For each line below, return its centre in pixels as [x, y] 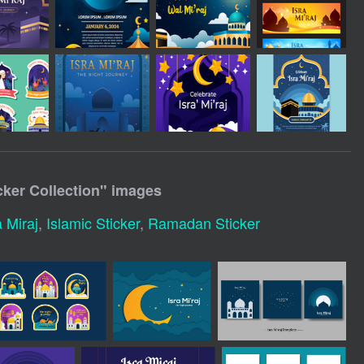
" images [130, 190]
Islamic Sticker [93, 222]
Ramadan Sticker [204, 222]
